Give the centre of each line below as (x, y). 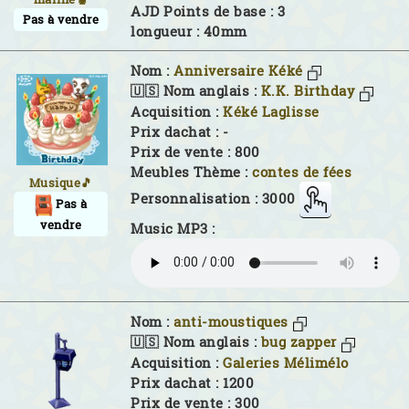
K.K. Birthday (308, 91)
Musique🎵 (61, 183)
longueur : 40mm (189, 31)
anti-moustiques (231, 321)
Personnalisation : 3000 (213, 198)
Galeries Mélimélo (286, 362)
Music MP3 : (173, 228)
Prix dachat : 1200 (192, 383)
